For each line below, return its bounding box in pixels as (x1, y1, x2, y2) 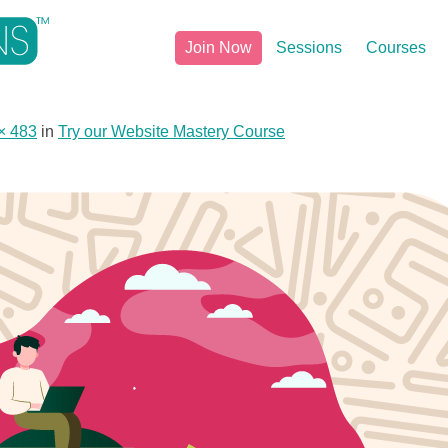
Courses (366, 39, 426, 56)
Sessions (276, 39, 342, 56)
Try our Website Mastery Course (58, 123, 285, 140)
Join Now (185, 39, 252, 56)
